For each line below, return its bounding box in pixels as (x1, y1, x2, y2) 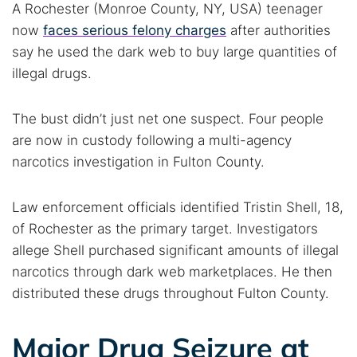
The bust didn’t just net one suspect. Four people (12, 111, 324, 127)
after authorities (226, 22, 331, 38)
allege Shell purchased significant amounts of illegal (12, 242, 339, 258)
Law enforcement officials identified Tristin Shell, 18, (12, 199, 343, 215)
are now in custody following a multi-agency (12, 132, 292, 148)
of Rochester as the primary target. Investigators (12, 221, 318, 237)
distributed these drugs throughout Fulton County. (12, 285, 329, 301)
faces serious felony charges (43, 22, 226, 38)
